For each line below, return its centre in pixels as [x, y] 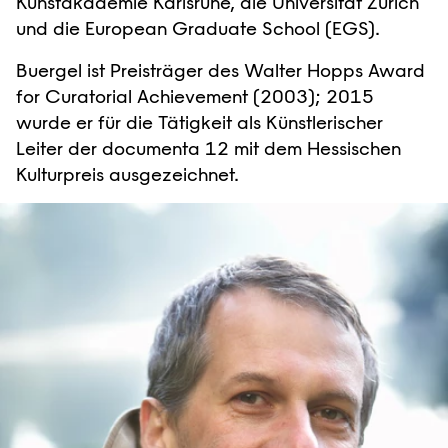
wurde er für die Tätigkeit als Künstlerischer [199, 122]
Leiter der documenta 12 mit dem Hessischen [208, 148]
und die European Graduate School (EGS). [198, 28]
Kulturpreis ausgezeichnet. [127, 174]
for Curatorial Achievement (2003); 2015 [195, 96]
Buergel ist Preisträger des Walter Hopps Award [220, 70]
